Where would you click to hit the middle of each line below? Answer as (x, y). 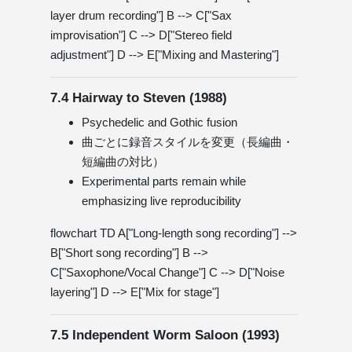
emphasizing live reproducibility (161, 200)
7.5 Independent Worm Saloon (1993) (165, 335)
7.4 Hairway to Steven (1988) (139, 97)
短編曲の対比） (123, 161)
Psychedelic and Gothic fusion (159, 122)
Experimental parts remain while (164, 181)
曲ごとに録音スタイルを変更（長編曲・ (188, 141)
